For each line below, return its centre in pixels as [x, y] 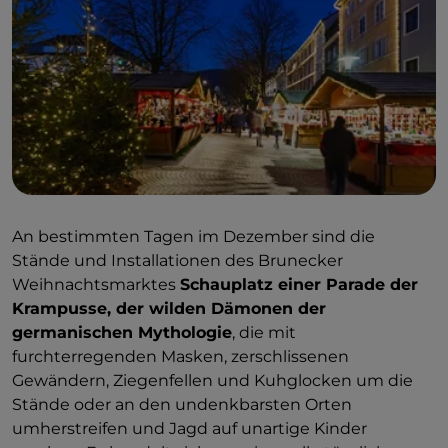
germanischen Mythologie [122, 332]
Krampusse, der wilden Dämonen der [169, 308]
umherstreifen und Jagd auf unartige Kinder [189, 428]
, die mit [264, 332]
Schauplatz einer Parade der [299, 284]
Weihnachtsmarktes [96, 284]
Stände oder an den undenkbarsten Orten [182, 404]
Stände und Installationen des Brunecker [177, 260]
